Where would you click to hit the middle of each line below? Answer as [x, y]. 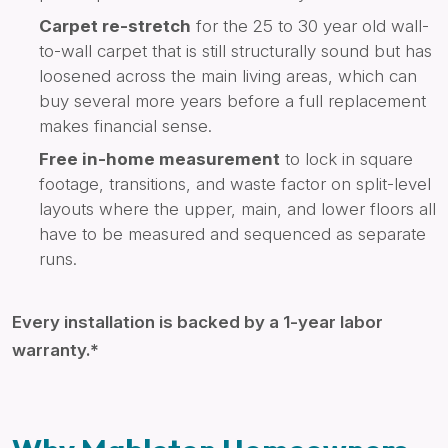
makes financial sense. [125, 126]
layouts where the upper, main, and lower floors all [237, 209]
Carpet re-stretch [115, 26]
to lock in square [346, 159]
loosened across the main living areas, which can [228, 76]
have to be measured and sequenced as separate [232, 234]
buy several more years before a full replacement [232, 101]
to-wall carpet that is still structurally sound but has [235, 51]
